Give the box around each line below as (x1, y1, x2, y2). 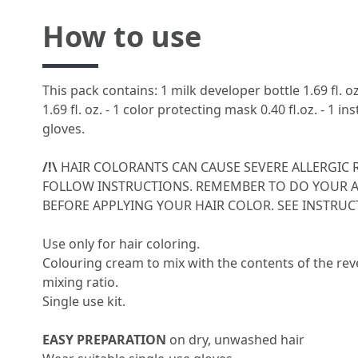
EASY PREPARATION (42, 331, 169, 349)
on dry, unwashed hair (169, 331, 304, 349)
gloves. (42, 120, 85, 138)
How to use (42, 17, 201, 57)
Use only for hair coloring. (42, 235, 200, 253)
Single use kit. (42, 292, 125, 311)
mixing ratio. (42, 273, 118, 292)
